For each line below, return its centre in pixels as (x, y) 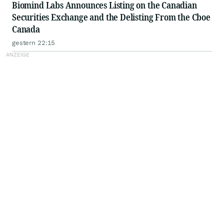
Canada (26, 29)
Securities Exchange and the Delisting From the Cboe (111, 17)
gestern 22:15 (34, 43)
